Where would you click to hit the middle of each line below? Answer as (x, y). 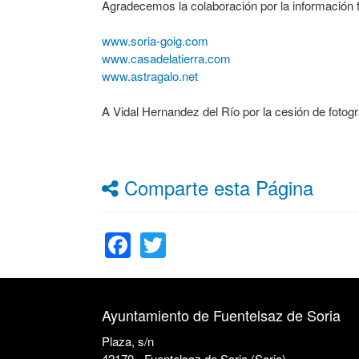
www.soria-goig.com (155, 40)
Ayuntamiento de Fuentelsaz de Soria (221, 315)
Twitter (204, 225)
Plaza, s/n (128, 341)
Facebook (187, 225)
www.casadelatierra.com (166, 58)
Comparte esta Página (216, 187)
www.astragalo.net (150, 76)
